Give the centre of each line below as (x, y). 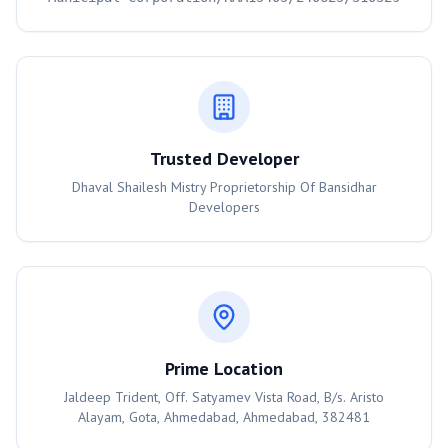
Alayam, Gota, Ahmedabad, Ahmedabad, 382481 (224, 417)
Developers (224, 207)
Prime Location (224, 368)
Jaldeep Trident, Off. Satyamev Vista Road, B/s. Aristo (224, 397)
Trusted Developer (224, 158)
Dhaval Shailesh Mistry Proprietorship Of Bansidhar (224, 187)
